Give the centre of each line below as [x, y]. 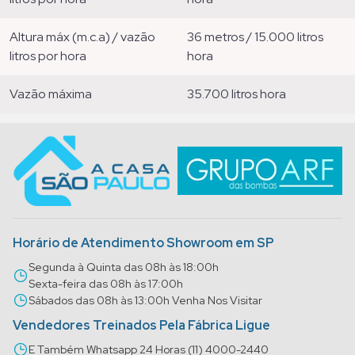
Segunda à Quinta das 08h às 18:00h [124, 267]
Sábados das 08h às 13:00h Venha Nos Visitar [145, 300]
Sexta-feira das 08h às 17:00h [106, 283]
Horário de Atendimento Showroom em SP [143, 242]
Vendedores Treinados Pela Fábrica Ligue [141, 325]
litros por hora [48, 55]
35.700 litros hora [240, 94]
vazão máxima [55, 94]
